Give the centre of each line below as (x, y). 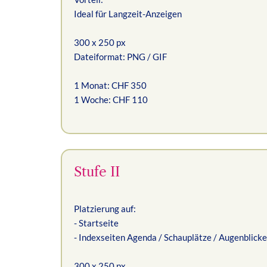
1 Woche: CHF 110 (111, 99)
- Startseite (96, 223)
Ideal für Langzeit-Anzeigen (128, 13)
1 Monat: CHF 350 (110, 85)
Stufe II (97, 172)
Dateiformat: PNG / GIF (120, 56)
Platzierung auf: (105, 209)
